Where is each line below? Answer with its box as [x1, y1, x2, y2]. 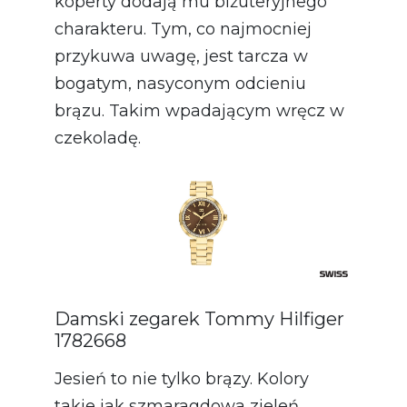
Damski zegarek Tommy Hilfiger [55, 307, 344, 330]
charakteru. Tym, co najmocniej [55, 18, 312, 39]
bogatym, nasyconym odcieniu [55, 73, 306, 94]
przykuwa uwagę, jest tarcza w [55, 45, 308, 66]
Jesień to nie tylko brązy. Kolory [55, 368, 309, 389]
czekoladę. [55, 127, 141, 148]
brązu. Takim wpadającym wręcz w [55, 100, 344, 121]
